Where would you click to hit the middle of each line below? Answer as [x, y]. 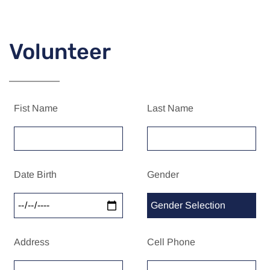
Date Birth [36, 175]
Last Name [171, 108]
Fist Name [36, 108]
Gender [163, 175]
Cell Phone [171, 242]
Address [32, 242]
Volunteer [60, 52]
